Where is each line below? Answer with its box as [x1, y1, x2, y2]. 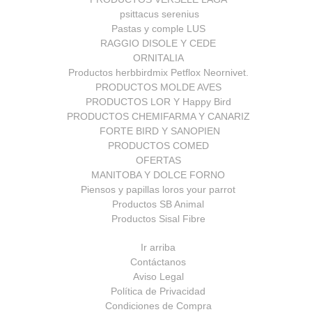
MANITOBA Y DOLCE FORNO [91, 169, 225, 181]
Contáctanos [130, 256, 186, 268]
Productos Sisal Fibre [111, 213, 205, 225]
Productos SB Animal [112, 198, 204, 210]
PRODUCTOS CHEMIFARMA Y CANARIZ [66, 111, 250, 123]
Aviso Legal [132, 271, 184, 283]
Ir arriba [141, 242, 175, 253]
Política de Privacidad [111, 286, 205, 297]
